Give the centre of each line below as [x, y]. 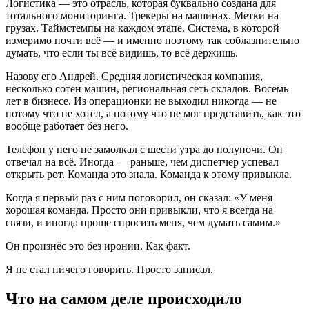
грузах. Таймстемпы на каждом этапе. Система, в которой [142, 28]
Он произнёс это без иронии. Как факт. [98, 246]
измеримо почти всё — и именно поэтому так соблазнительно [152, 40]
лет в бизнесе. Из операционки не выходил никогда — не [141, 101]
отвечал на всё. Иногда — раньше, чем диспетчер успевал [142, 161]
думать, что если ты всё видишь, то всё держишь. [122, 52]
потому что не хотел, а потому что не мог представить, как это [153, 113]
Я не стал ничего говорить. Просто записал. [109, 269]
